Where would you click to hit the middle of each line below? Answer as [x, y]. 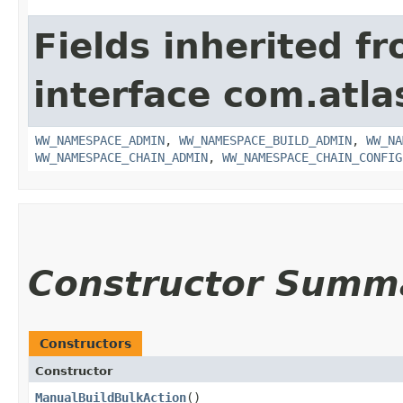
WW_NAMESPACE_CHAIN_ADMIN [121, 157]
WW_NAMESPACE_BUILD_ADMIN [265, 140]
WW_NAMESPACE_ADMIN [100, 140]
